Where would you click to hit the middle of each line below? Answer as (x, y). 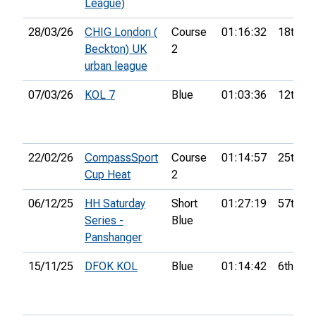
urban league (116, 66)
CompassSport (121, 158)
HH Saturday (115, 204)
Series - (104, 221)
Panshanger (113, 238)
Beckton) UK (116, 49)
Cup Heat (108, 175)
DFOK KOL (111, 267)
